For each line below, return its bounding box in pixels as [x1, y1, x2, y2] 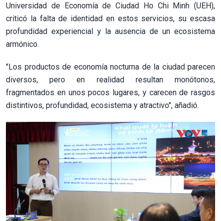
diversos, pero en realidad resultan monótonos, [6, 74, 215, 84]
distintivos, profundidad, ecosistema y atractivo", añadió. [6, 100, 199, 110]
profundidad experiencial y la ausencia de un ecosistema [6, 26, 215, 36]
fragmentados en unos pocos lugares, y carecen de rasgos [6, 87, 215, 97]
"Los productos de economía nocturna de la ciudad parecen [6, 62, 215, 72]
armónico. [6, 39, 39, 49]
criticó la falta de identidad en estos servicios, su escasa [6, 13, 215, 23]
